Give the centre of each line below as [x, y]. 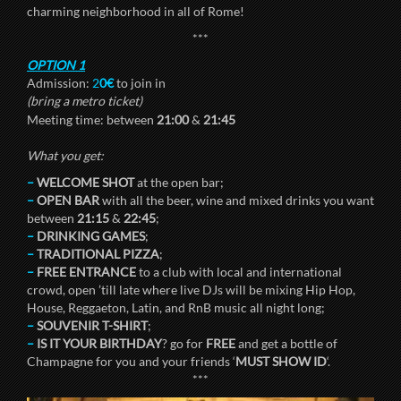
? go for [184, 344]
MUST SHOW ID [281, 362]
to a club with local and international [239, 272]
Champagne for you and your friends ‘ [131, 362]
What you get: [65, 156]
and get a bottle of [286, 344]
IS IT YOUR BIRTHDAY [98, 344]
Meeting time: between [92, 120]
